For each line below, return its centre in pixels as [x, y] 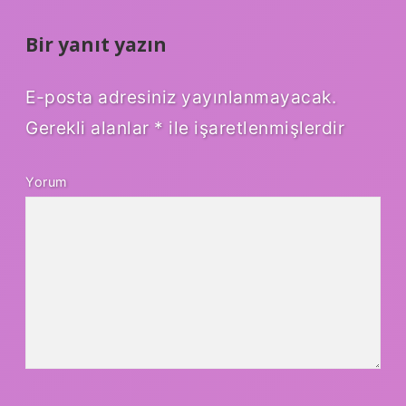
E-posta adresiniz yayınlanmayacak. [181, 97]
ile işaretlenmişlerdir [254, 127]
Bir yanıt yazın [96, 45]
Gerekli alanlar [90, 127]
